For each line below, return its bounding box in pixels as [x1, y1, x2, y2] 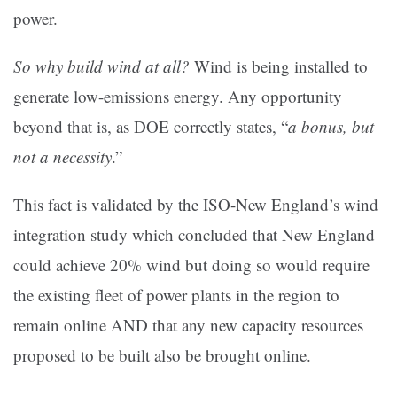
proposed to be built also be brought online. [13, 344, 311, 367]
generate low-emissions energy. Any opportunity [13, 85, 342, 108]
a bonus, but [288, 115, 374, 138]
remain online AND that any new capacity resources [13, 314, 363, 337]
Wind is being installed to [194, 55, 368, 78]
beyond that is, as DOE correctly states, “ [13, 115, 288, 138]
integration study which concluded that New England [13, 223, 375, 246]
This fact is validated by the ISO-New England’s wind [13, 193, 378, 216]
